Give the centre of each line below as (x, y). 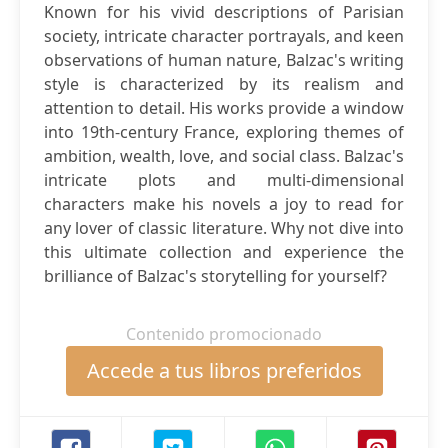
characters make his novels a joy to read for (224, 204)
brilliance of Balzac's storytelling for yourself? (215, 276)
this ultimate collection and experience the (224, 252)
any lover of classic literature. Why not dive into (224, 228)
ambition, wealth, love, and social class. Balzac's (224, 156)
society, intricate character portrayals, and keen (224, 36)
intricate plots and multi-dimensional (224, 180)
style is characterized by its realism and (224, 84)
